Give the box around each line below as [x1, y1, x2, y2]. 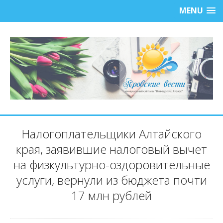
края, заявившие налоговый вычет [16, 141, 207, 158]
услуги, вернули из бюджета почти [16, 172, 207, 189]
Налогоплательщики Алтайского [21, 125, 202, 142]
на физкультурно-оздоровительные [13, 156, 210, 173]
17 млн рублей [71, 187, 152, 204]
